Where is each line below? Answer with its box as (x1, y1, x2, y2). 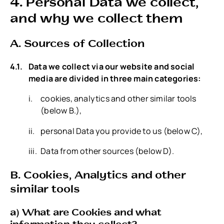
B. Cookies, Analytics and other (10, 167, 186, 180)
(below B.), (40, 105, 82, 116)
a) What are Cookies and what (10, 206, 162, 218)
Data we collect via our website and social (28, 61, 195, 72)
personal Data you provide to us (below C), (40, 125, 203, 136)
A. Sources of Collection (10, 36, 144, 49)
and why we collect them (10, 9, 182, 25)
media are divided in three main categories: (28, 73, 201, 84)
